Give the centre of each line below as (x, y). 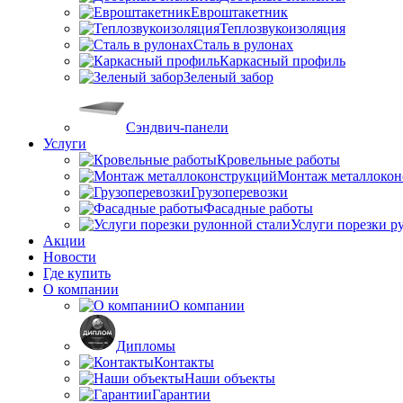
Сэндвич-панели (177, 127)
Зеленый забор (228, 76)
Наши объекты (230, 378)
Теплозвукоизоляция (282, 28)
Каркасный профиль (282, 60)
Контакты (184, 362)
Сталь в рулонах (243, 44)
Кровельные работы (278, 159)
